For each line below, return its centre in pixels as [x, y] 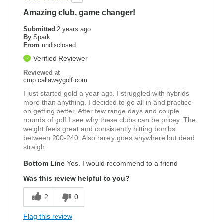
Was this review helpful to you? [77, 178]
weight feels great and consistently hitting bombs [99, 129]
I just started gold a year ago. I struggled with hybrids [106, 93]
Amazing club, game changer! [79, 12]
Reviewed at [42, 72]
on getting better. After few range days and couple [101, 111]
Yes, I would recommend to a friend [121, 163]
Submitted [40, 29]
